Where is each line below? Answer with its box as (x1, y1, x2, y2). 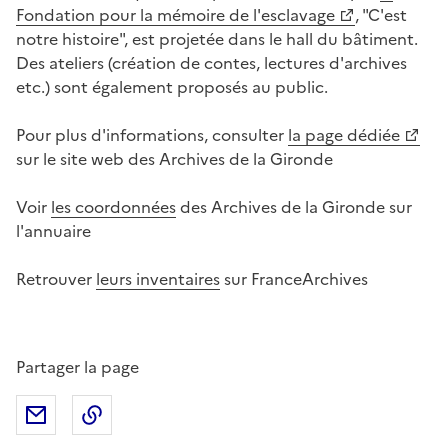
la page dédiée (288, 122, 400, 147)
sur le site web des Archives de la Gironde (16, 146, 333, 171)
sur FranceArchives (220, 266, 368, 291)
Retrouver (16, 266, 96, 291)
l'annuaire (16, 218, 91, 243)
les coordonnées (51, 194, 176, 219)
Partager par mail (56, 402, 186, 427)
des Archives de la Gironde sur (176, 194, 412, 219)
